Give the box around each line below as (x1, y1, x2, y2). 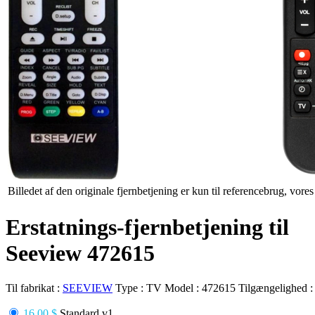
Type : (115, 281, 146, 294)
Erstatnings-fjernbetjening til (6, 214, 289, 240)
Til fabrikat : (6, 281, 63, 294)
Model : (165, 281, 202, 294)
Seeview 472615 (6, 240, 155, 266)
